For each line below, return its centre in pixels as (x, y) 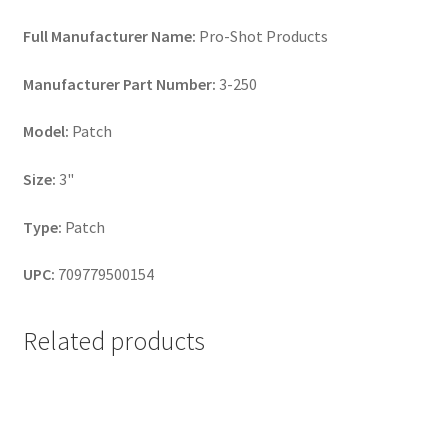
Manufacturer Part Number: (119, 83)
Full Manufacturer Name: (109, 36)
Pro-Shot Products (261, 36)
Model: (45, 131)
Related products (113, 340)
